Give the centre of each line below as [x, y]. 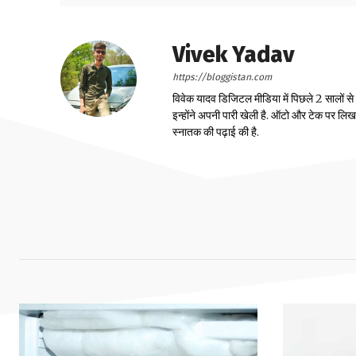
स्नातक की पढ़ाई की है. [216, 132]
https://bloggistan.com [222, 77]
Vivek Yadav [234, 55]
